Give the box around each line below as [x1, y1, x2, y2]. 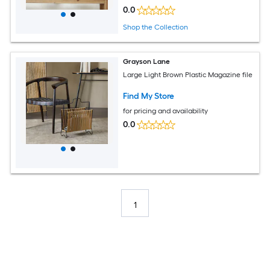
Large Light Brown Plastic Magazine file [123, 71, 253, 80]
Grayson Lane [123, 57, 171, 66]
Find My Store [123, 91, 175, 102]
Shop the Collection [123, 22, 189, 31]
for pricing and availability [123, 107, 209, 116]
